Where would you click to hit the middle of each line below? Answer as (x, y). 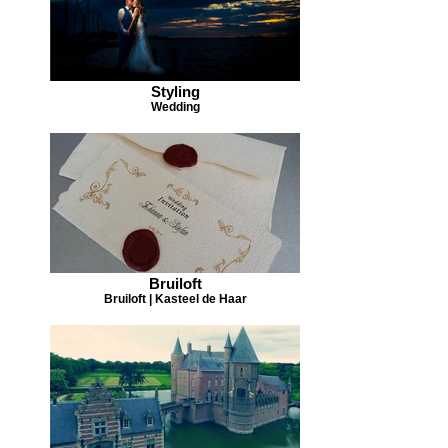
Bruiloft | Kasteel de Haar (175, 298)
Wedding (175, 106)
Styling (175, 91)
